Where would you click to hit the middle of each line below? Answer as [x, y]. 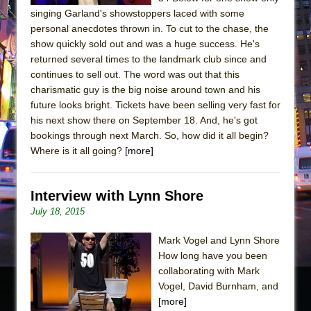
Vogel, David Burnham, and [218, 286]
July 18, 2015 [58, 211]
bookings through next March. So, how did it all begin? [150, 135]
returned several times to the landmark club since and [149, 59]
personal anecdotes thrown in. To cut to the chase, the [150, 28]
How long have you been [213, 255]
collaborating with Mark [209, 270]
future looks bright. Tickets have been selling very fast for [155, 104]
